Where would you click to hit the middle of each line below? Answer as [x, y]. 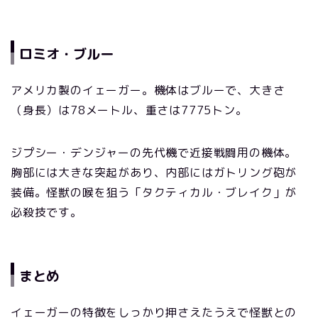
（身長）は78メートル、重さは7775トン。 [129, 110]
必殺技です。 [46, 212]
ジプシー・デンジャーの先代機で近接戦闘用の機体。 [154, 152]
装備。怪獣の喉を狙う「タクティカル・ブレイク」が [154, 192]
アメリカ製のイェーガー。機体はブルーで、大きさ [148, 90]
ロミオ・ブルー [66, 53]
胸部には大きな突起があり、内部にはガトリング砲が [154, 172]
